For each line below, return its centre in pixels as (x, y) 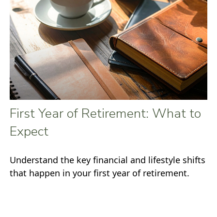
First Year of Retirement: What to (105, 114)
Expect (29, 132)
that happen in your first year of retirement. (100, 173)
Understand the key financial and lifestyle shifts (108, 160)
